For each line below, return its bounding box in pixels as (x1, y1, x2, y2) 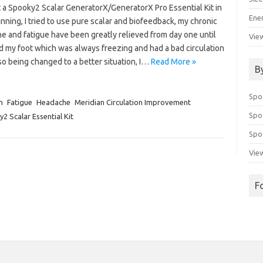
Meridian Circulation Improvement (74, 98, 191, 106)
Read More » (150, 57, 196, 66)
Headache (36, 98, 70, 106)
